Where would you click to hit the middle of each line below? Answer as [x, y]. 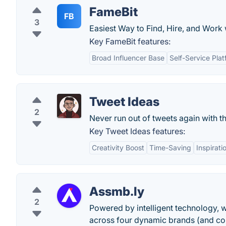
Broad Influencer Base [128, 58]
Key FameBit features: [130, 41]
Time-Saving [170, 148]
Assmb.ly [117, 191]
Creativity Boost [118, 148]
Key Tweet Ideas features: [137, 131]
